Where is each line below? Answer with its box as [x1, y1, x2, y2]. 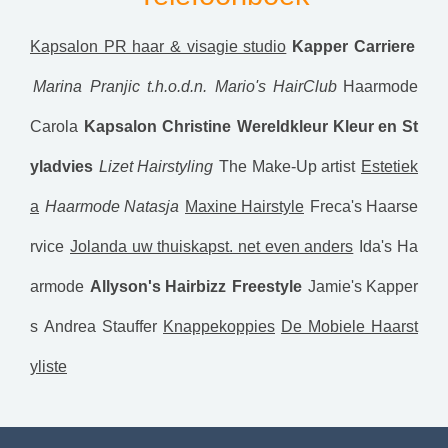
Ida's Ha [359, 238, 419, 255]
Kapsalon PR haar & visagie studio [30, 38, 287, 55]
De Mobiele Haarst [281, 318, 418, 335]
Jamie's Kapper [308, 278, 418, 295]
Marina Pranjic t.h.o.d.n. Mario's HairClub [33, 78, 337, 95]
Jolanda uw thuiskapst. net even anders [70, 238, 354, 255]
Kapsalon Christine [84, 118, 231, 135]
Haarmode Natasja [45, 198, 179, 215]
